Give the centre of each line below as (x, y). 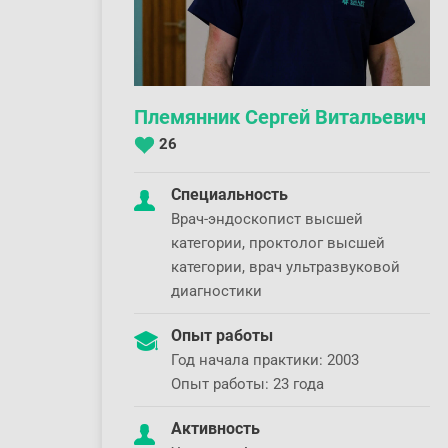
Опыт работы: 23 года (247, 384)
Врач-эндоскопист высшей (267, 219)
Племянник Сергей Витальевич (280, 117)
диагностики (216, 291)
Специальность (229, 194)
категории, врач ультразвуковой (285, 267)
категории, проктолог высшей (278, 243)
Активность (215, 428)
